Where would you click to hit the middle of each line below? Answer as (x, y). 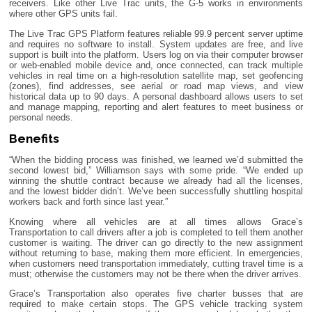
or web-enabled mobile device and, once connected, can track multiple (156, 65)
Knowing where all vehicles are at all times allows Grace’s (156, 221)
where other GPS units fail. (64, 14)
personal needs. (41, 117)
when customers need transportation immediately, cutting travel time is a (156, 263)
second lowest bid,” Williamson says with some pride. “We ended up (156, 171)
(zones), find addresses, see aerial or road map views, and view (156, 86)
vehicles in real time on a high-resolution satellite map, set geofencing (156, 75)
